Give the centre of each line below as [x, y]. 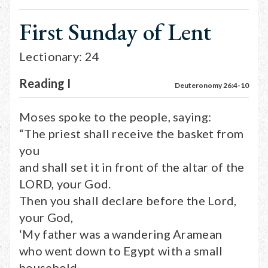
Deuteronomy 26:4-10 [212, 85]
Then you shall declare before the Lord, [128, 200]
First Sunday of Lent [115, 32]
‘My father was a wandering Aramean [121, 234]
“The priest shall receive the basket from [132, 133]
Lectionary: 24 [60, 56]
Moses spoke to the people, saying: [115, 117]
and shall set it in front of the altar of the [132, 167]
